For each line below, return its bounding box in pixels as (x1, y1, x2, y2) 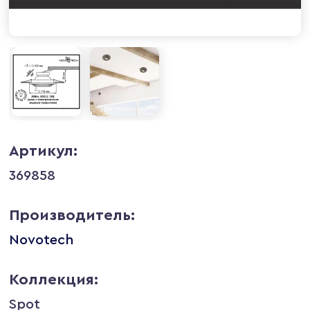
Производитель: (9, 207, 136, 223)
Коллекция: (9, 271, 99, 287)
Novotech (9, 232, 74, 247)
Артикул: (9, 143, 78, 158)
